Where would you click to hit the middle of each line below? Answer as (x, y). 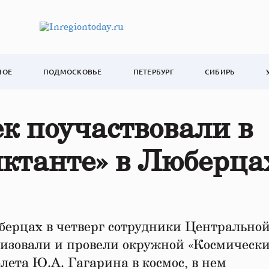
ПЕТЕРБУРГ (153, 72)
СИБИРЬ (220, 72)
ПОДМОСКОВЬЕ (73, 72)
